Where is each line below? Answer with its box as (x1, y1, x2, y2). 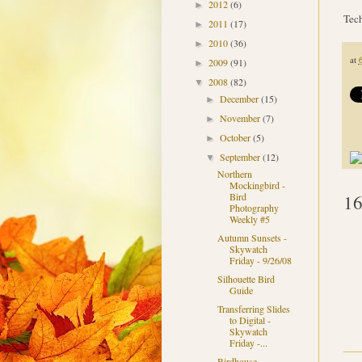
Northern (217, 167, 253, 181)
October (219, 131, 253, 145)
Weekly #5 (229, 213, 271, 226)
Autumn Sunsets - (217, 231, 288, 245)
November (219, 112, 263, 125)
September (219, 150, 263, 164)
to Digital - (229, 314, 271, 327)
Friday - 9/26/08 (229, 254, 293, 267)
